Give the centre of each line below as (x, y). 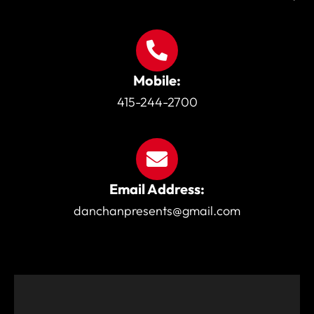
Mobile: (157, 80)
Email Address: (157, 189)
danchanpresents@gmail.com (157, 210)
